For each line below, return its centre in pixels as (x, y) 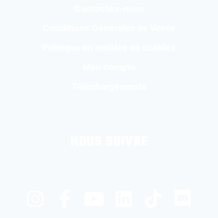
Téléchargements (109, 86)
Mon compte (109, 67)
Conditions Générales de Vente (109, 28)
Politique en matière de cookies (109, 47)
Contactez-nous (109, 8)
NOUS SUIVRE (109, 142)
